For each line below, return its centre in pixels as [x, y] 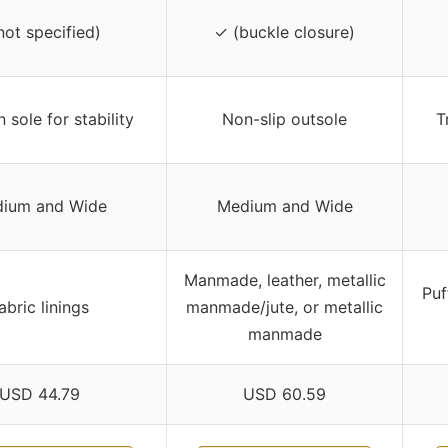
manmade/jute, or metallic [284, 306]
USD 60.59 [284, 393]
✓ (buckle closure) [284, 31]
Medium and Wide [284, 205]
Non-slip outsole [284, 118]
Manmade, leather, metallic [284, 279]
